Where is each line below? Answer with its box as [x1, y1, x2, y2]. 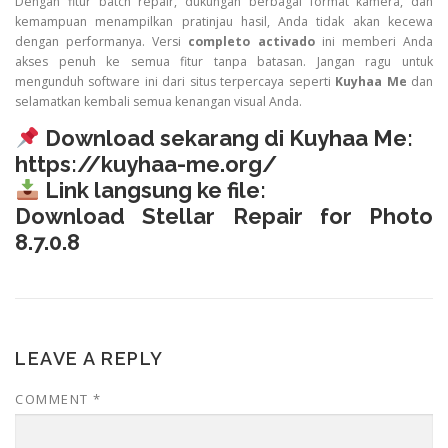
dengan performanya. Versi [15, 33, 189, 51]
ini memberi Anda [314, 33, 434, 51]
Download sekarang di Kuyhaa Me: [39, 125, 413, 152]
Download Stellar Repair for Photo [15, 203, 433, 230]
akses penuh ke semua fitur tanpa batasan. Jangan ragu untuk [15, 53, 433, 71]
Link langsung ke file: [39, 177, 266, 204]
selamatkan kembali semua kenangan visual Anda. [15, 93, 302, 111]
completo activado [188, 33, 315, 51]
